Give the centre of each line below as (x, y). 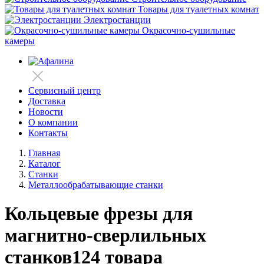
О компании (53, 122)
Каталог (44, 164)
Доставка (47, 101)
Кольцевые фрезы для (99, 214)
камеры (20, 41)
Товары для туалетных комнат (199, 9)
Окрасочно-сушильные (189, 30)
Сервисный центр (65, 90)
